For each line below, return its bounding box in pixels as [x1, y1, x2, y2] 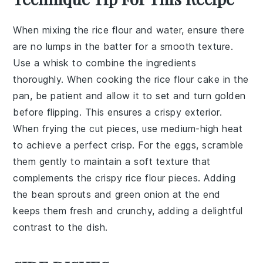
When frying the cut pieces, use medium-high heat [13, 122, 243, 134]
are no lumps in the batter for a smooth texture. [13, 40, 234, 52]
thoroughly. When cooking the [13, 73, 154, 85]
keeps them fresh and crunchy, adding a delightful [13, 204, 243, 217]
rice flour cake [154, 73, 220, 85]
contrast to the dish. [13, 221, 108, 233]
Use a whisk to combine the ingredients [13, 56, 197, 69]
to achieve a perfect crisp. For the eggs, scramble [13, 139, 244, 151]
